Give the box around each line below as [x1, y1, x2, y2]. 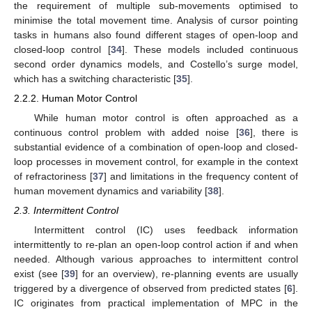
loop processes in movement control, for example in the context [14, 155, 298, 167]
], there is [249, 126, 298, 138]
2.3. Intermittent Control [14, 204, 118, 216]
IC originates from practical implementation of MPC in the [14, 297, 298, 309]
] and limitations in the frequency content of [104, 170, 298, 182]
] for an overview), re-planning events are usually [75, 267, 299, 279]
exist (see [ [14, 267, 65, 279]
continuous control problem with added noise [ [14, 126, 239, 138]
